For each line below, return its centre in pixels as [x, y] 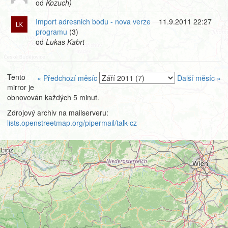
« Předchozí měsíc [67, 78]
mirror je [21, 87]
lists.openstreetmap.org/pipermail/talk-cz [72, 123]
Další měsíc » [199, 78]
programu [51, 32]
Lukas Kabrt [65, 42]
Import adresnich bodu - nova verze [93, 21]
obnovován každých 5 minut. [53, 97]
